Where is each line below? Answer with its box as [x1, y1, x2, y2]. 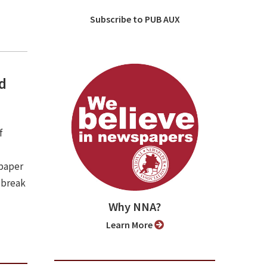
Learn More [110, 219, 154, 231]
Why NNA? [108, 199, 161, 215]
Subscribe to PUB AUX [95, 13, 180, 26]
